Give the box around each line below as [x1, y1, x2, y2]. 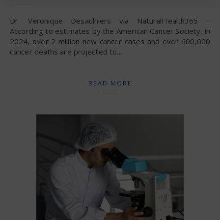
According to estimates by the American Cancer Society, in [10, 26, 210, 36]
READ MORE [88, 78, 132, 87]
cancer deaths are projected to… [10, 46, 123, 56]
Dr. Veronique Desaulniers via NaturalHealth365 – [10, 15, 16, 26]
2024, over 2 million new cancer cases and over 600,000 [10, 36, 210, 46]
